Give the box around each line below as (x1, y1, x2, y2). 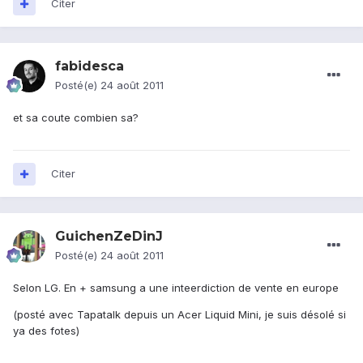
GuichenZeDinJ (55, 228, 163, 245)
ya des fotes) (13, 324, 79, 338)
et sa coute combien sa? (13, 111, 139, 125)
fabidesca (55, 58, 124, 75)
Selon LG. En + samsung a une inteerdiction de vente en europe (13, 281, 339, 295)
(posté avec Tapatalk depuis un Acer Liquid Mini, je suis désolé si (13, 308, 346, 322)
